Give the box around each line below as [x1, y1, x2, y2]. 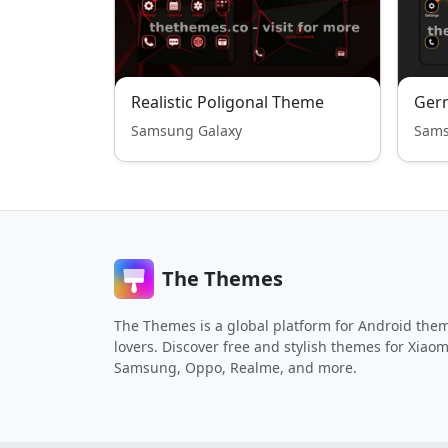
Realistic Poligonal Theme [131, 91, 324, 113]
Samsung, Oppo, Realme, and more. [114, 358, 357, 377]
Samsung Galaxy [131, 121, 242, 140]
